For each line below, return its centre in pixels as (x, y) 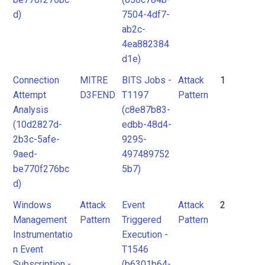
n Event (28, 249)
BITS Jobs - (147, 80)
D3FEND (98, 95)
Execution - (145, 235)
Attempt (30, 95)
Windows (32, 205)
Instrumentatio (43, 235)
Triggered (142, 220)
